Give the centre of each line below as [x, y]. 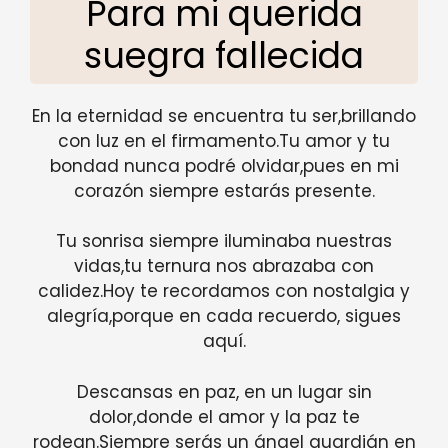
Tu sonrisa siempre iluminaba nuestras [224, 241]
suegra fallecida [224, 55]
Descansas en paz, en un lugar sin [224, 391]
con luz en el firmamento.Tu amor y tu [224, 140]
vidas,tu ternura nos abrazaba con [224, 266]
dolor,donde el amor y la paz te [224, 416]
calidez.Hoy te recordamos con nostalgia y [224, 291]
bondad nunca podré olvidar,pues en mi [224, 165]
